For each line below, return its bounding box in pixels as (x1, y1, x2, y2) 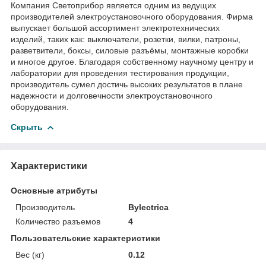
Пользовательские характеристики (11, 233, 160, 243)
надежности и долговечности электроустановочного (11, 90, 213, 100)
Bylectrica (128, 202, 169, 212)
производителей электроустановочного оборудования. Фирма (11, 11, 253, 21)
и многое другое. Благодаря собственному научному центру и (11, 56, 254, 66)
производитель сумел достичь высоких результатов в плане (11, 79, 243, 89)
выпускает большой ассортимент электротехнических (11, 23, 220, 33)
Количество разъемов (15, 216, 100, 226)
